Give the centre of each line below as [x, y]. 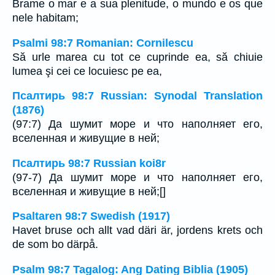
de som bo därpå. [55, 245]
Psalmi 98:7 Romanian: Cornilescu [103, 43]
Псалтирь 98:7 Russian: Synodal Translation [137, 96]
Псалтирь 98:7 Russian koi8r [89, 163]
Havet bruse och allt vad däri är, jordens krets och [137, 230]
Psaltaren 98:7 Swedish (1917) [91, 216]
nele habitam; [50, 18]
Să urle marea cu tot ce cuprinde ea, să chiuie [137, 57]
